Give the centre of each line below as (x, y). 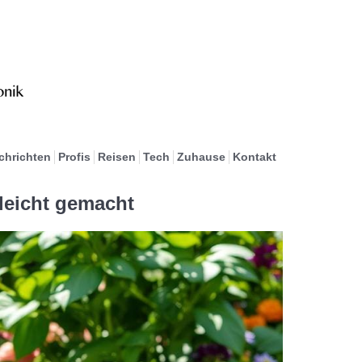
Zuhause (201, 157)
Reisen (116, 157)
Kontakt (254, 157)
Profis (74, 157)
